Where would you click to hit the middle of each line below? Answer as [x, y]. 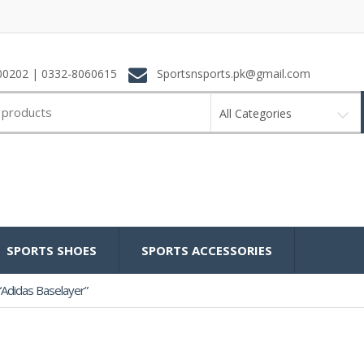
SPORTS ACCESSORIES [207, 251]
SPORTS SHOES [52, 251]
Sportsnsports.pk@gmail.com [232, 74]
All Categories [255, 113]
